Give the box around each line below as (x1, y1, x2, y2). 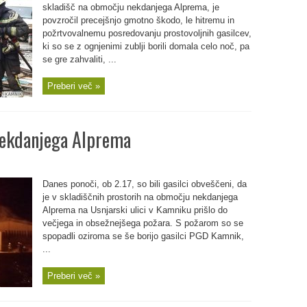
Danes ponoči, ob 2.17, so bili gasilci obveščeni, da (42, 179, 247, 189)
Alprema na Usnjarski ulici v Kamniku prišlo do (42, 205, 228, 215)
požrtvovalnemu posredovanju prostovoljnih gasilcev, (42, 28, 251, 38)
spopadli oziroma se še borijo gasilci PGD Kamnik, (42, 231, 244, 241)
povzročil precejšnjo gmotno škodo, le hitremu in (42, 15, 234, 25)
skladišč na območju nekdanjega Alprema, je (42, 2, 219, 12)
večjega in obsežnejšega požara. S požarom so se (42, 218, 243, 228)
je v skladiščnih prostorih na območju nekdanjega (42, 192, 238, 202)
